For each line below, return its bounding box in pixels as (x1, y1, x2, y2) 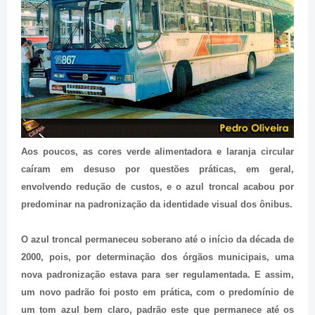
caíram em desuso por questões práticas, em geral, (21, 164, 294, 175)
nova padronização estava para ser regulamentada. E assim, (21, 269, 294, 281)
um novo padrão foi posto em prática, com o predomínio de (21, 287, 294, 298)
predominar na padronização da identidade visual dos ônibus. (21, 199, 292, 210)
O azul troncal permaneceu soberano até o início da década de (21, 234, 294, 245)
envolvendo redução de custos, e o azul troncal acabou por (21, 181, 294, 193)
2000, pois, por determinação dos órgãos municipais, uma (21, 252, 294, 263)
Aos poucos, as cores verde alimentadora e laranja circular (21, 146, 294, 157)
